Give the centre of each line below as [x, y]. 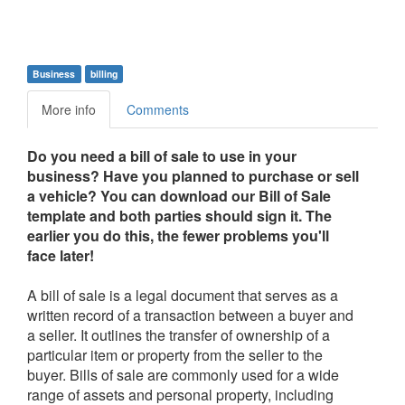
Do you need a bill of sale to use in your [162, 156]
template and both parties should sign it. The [179, 216]
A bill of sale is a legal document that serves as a [183, 296]
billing [104, 74]
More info [69, 110]
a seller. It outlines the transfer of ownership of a [179, 335]
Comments [158, 110]
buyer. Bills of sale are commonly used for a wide [183, 375]
